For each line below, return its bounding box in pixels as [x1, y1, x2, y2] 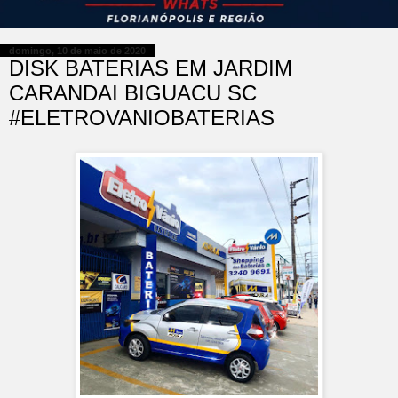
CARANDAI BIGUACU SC [9, 81, 257, 106]
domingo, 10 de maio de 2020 [9, 45, 146, 57]
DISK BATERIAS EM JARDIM [9, 56, 292, 81]
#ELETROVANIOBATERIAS [9, 106, 275, 131]
